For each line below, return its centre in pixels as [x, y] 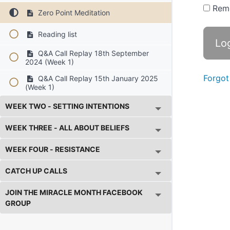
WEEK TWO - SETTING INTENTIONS [67, 106]
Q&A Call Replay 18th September [92, 53]
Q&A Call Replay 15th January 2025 [97, 78]
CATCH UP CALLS [36, 170]
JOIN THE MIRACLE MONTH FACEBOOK [74, 192]
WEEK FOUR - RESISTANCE [53, 149]
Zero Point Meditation [73, 12]
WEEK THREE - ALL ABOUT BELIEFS [67, 127]
